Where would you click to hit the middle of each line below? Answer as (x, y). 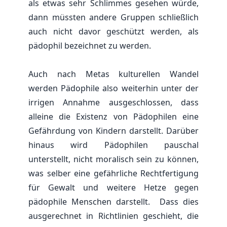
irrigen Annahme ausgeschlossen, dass (113, 102)
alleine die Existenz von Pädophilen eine (113, 116)
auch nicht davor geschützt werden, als (113, 31)
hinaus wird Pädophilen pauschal (113, 145)
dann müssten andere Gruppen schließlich (113, 17)
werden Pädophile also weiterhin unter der (113, 88)
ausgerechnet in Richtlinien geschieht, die (113, 216)
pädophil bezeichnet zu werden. (90, 45)
